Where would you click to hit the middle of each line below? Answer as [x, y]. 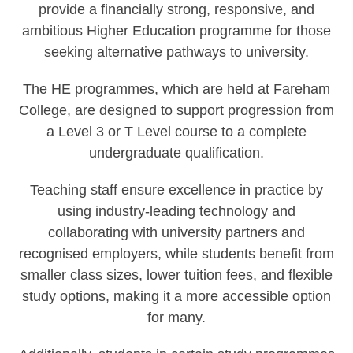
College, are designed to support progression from [176, 110]
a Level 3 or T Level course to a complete [176, 132]
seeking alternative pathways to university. [176, 52]
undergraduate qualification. [176, 153]
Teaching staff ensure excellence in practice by [176, 190]
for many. [176, 318]
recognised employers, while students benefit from [176, 254]
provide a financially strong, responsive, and [176, 9]
